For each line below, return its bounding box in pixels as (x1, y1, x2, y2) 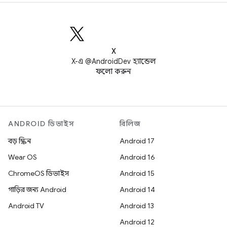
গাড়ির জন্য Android (8, 185, 66, 194)
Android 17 (120, 136, 155, 145)
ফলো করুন (96, 67, 131, 76)
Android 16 (120, 153, 155, 162)
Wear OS (8, 153, 37, 162)
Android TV (8, 201, 44, 210)
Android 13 (120, 201, 154, 210)
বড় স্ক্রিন (8, 136, 31, 145)
